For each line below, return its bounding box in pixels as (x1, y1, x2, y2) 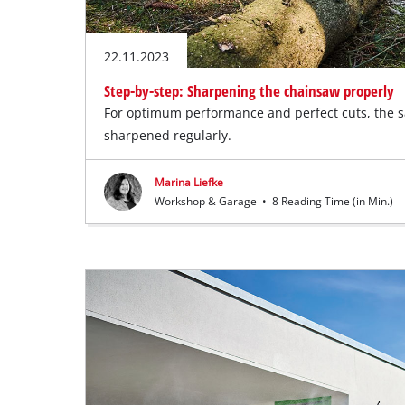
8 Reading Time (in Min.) (269, 193, 394, 208)
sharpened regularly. (104, 126, 232, 144)
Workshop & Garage (155, 193, 260, 208)
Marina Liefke (155, 174, 224, 189)
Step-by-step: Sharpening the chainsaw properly (104, 80, 395, 101)
